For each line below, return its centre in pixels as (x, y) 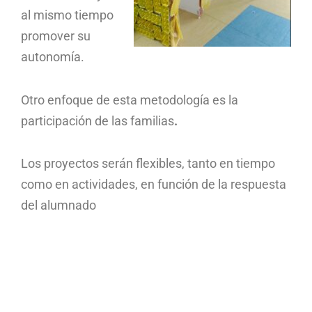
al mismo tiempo (67, 15)
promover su (56, 36)
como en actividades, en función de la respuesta (154, 185)
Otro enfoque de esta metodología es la (130, 100)
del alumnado (58, 205)
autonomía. (53, 56)
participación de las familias (97, 120)
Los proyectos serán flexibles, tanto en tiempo (148, 164)
